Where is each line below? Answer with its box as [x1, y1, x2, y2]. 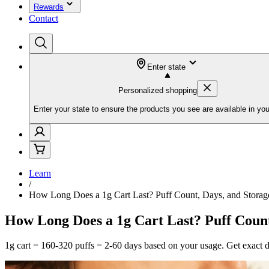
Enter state [147, 62, 186, 71]
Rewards [34, 2, 64, 11]
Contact [29, 13, 58, 23]
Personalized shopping [118, 86, 197, 95]
